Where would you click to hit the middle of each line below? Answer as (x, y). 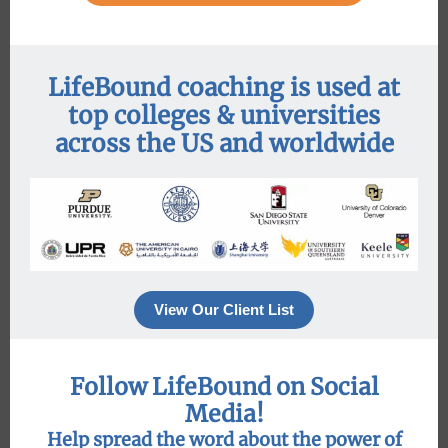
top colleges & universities (224, 115)
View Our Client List (224, 309)
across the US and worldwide (224, 143)
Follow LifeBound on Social (224, 386)
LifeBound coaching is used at (224, 87)
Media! (224, 413)
